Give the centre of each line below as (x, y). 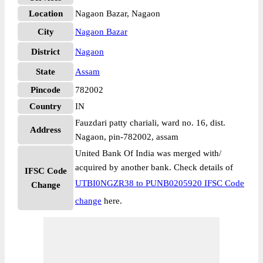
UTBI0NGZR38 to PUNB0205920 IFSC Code (160, 183)
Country (45, 106)
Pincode (45, 90)
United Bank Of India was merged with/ (148, 153)
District (45, 52)
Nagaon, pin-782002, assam (127, 137)
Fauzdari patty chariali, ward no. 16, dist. (150, 123)
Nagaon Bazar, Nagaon (118, 14)
